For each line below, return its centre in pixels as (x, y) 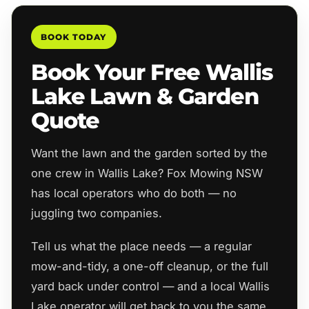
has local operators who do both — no (134, 193)
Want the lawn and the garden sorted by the (149, 153)
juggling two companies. (97, 213)
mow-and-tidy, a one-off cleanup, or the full (150, 266)
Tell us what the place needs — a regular (141, 246)
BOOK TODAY (74, 37)
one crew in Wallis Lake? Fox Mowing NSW (147, 173)
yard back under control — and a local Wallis (150, 286)
